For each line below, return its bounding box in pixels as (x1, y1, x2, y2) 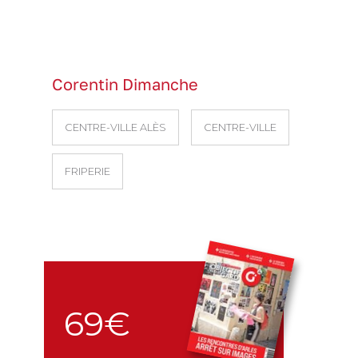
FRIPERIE (65, 165, 110, 177)
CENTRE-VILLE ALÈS (65, 121, 166, 133)
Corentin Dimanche (52, 74, 198, 93)
